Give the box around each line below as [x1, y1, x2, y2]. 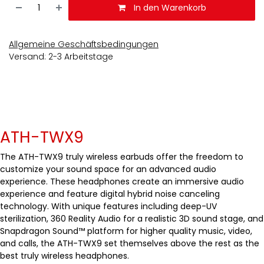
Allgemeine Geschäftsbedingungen [9, 38, 159, 50]
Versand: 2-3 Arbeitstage [9, 51, 113, 62]
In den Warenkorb [131, 2, 206, 14]
